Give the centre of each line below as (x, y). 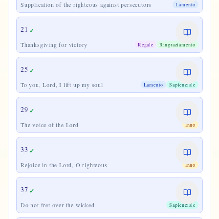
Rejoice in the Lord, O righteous (64, 165)
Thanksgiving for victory (54, 44)
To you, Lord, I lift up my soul (62, 85)
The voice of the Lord (50, 125)
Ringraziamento (177, 44)
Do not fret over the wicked (58, 205)
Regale (145, 44)
